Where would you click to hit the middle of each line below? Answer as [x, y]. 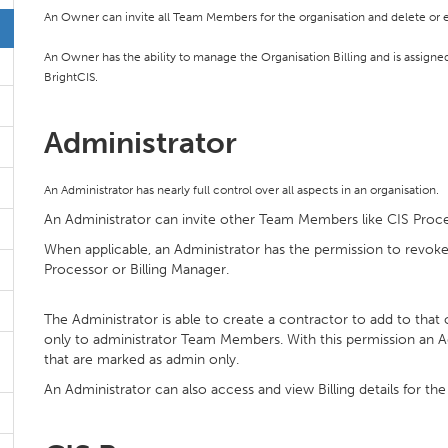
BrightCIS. [71, 77]
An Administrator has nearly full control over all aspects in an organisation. [243, 190]
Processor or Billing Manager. [136, 269]
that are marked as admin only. [141, 359]
